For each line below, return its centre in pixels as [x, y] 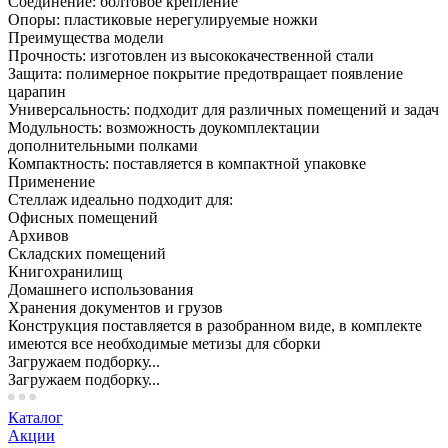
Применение [51, 182]
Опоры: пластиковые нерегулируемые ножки [163, 20]
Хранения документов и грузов [115, 308]
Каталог [35, 418]
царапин [37, 92]
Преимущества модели [86, 38]
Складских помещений [87, 254]
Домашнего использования [100, 290]
